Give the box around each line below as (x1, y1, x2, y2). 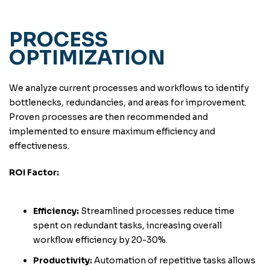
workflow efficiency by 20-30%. (33, 234, 168, 245)
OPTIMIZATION (9, 45, 165, 71)
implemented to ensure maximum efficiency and (9, 126, 215, 137)
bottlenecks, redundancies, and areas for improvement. (9, 97, 246, 108)
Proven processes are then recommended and (9, 111, 208, 122)
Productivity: (33, 255, 92, 266)
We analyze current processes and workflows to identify (9, 83, 249, 93)
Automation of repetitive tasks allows (92, 255, 256, 266)
